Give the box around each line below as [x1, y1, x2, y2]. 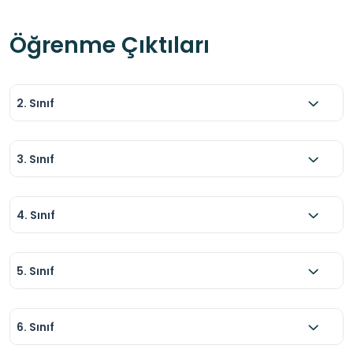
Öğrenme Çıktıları [9, 30, 210, 61]
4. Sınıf [17, 206, 55, 223]
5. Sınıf [17, 262, 54, 279]
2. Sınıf [17, 95, 54, 111]
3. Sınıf [17, 150, 54, 167]
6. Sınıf [17, 318, 54, 335]
